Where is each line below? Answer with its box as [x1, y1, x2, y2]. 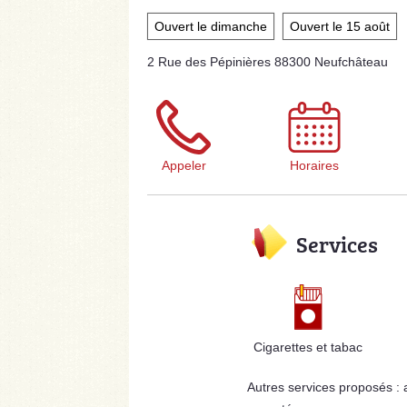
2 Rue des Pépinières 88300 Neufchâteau [147, 55, 388, 70]
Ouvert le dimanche [154, 19, 267, 35]
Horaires [290, 158, 339, 174]
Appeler [161, 158, 206, 174]
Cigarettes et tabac [253, 340, 363, 355]
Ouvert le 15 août [290, 19, 390, 35]
